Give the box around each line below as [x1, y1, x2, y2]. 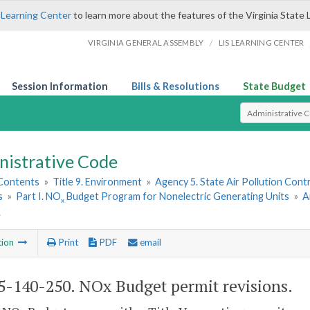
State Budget [243, 80, 306, 92]
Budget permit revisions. [111, 275, 293, 297]
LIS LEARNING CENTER [218, 38, 304, 47]
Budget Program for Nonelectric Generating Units [64, 190, 290, 203]
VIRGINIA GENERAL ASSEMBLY [88, 38, 204, 47]
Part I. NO [16, 190, 62, 203]
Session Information [12, 80, 108, 92]
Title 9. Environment [53, 176, 143, 188]
